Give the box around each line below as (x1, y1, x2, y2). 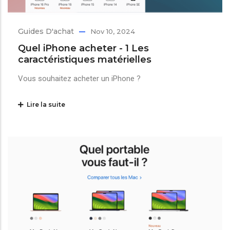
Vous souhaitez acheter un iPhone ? (18, 73, 141, 83)
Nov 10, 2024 (90, 27, 135, 35)
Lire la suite (24, 100, 65, 108)
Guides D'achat (18, 26, 74, 36)
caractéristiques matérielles (18, 53, 151, 65)
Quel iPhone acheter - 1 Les (18, 42, 149, 54)
